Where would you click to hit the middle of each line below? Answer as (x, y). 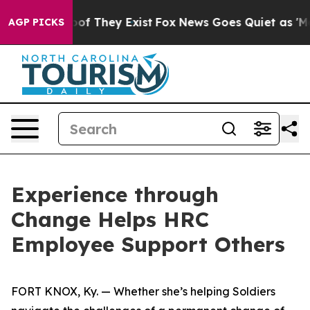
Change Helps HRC (110, 219)
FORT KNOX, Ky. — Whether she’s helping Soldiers (143, 291)
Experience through (115, 194)
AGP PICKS (36, 22)
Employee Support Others (148, 244)
